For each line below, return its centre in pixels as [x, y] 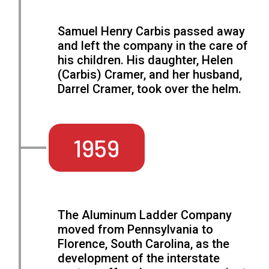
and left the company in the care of [153, 46]
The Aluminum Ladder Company [145, 215]
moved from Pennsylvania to [136, 230]
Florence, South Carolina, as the [144, 244]
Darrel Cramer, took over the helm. [150, 89]
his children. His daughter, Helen [146, 60]
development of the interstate [139, 258]
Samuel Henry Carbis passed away [152, 32]
